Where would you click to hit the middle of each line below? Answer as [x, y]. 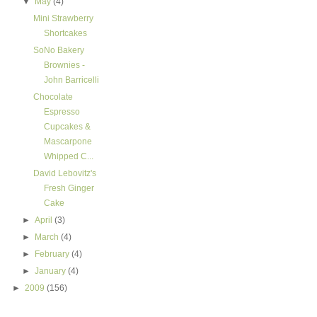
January [52, 271]
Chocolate [53, 97]
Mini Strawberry [63, 18]
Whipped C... [68, 156]
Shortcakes [65, 33]
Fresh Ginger [69, 188]
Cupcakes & [67, 127]
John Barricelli [71, 80]
